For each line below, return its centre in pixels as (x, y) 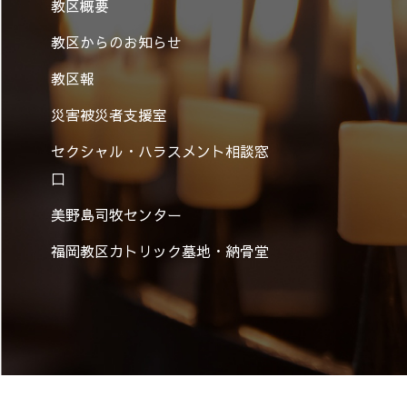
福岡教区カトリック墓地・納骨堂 (160, 251)
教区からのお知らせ (116, 42)
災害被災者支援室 (109, 114)
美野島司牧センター (116, 214)
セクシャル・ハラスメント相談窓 (160, 151)
